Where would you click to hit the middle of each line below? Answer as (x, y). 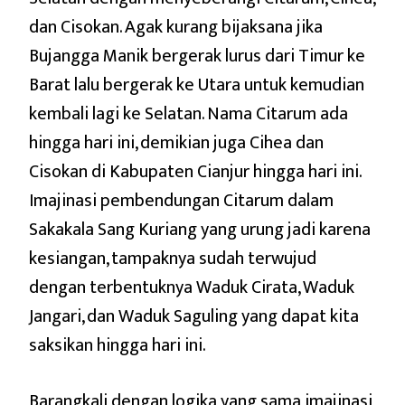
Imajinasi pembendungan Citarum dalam (181, 200)
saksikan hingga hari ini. (118, 345)
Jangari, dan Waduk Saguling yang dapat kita (194, 316)
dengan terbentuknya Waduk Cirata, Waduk (192, 287)
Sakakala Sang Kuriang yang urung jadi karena (200, 229)
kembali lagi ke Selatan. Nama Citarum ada (188, 113)
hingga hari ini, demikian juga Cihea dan (176, 142)
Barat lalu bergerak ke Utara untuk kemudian (197, 85)
